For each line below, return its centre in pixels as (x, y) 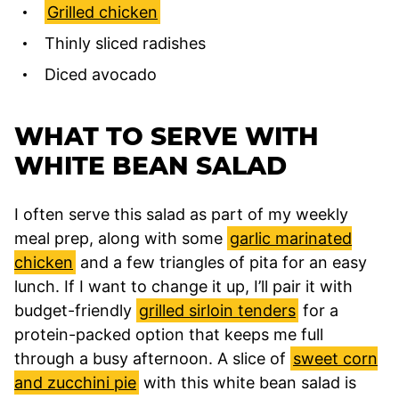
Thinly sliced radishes (125, 43)
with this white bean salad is (248, 382)
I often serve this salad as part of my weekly (181, 214)
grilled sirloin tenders (217, 310)
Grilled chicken (102, 12)
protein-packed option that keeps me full (169, 334)
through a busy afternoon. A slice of (152, 358)
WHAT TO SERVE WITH (167, 136)
